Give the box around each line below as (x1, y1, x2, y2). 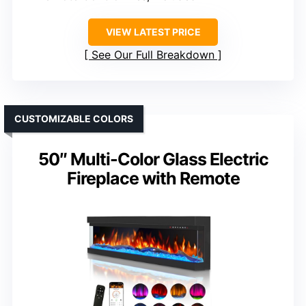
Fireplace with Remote (66, 168, 240, 189)
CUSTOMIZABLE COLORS (14, 113, 133, 125)
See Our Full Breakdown (92, 48, 214, 62)
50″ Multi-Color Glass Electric (38, 149, 268, 170)
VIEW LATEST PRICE (105, 26, 201, 38)
